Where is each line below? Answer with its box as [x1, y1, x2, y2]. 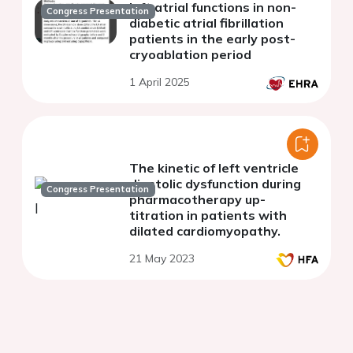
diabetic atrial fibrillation [129, 15, 284, 32]
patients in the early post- [129, 31, 295, 47]
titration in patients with [129, 207, 287, 224]
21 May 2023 [129, 251, 195, 266]
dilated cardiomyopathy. [129, 223, 281, 240]
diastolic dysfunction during [129, 176, 301, 192]
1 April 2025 [129, 75, 190, 90]
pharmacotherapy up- [129, 191, 266, 208]
